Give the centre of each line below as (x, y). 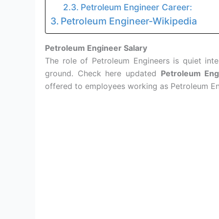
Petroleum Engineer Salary (96, 48)
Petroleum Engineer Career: (136, 7)
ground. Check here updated (103, 73)
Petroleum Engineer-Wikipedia (130, 21)
